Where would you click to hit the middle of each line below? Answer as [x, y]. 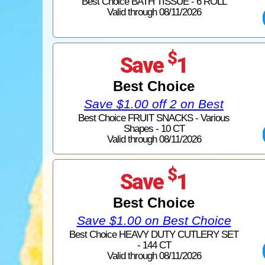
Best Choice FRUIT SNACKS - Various [154, 118]
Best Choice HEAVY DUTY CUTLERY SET [154, 234]
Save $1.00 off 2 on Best [154, 104]
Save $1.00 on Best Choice [154, 220]
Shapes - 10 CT [154, 128]
